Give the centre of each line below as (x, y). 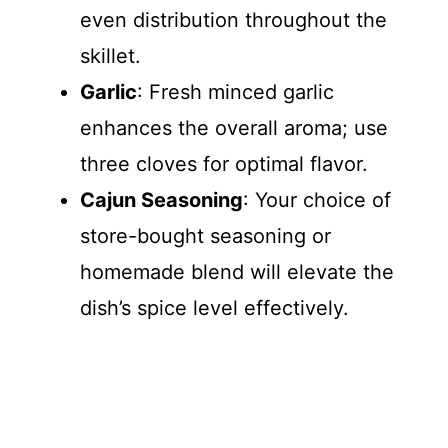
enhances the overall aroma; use (234, 128)
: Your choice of (317, 200)
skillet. (110, 56)
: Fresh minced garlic (235, 92)
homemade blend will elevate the (237, 272)
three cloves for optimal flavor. (224, 164)
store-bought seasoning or (205, 236)
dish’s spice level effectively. (214, 308)
